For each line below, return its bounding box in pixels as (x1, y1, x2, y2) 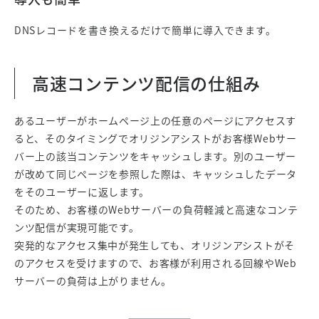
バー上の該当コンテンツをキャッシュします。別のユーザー (14, 149, 296, 163)
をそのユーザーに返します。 (14, 184, 150, 199)
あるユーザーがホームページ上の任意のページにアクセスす (14, 113, 296, 127)
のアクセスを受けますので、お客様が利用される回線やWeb (14, 256, 297, 270)
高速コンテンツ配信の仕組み (32, 70, 261, 95)
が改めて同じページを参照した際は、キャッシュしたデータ (14, 167, 297, 181)
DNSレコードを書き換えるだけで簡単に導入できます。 (14, 23, 276, 37)
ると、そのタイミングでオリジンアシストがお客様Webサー (14, 131, 297, 145)
